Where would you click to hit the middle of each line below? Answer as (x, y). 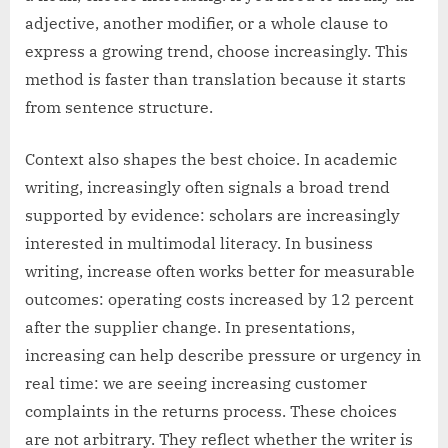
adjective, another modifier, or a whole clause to (206, 22)
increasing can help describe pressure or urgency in (223, 354)
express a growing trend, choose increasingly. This (216, 50)
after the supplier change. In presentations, (190, 326)
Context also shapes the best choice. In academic (211, 158)
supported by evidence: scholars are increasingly (212, 214)
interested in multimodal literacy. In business (199, 242)
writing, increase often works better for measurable (220, 270)
